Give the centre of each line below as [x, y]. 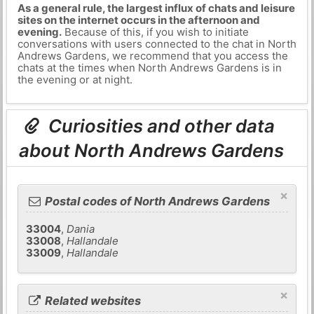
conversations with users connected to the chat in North [157, 44]
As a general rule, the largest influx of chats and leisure [156, 8]
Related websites [92, 300]
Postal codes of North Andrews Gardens [156, 202]
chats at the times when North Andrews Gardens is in [149, 68]
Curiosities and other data [160, 126]
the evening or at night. [75, 80]
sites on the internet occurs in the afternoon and [138, 20]
